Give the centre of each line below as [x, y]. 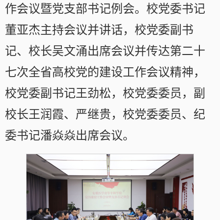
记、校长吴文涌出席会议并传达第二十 [105, 51]
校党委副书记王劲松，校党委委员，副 [105, 94]
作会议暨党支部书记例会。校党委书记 [105, 9]
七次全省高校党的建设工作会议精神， [105, 72]
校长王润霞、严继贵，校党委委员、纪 [105, 115]
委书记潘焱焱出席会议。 [70, 136]
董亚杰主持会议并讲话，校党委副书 [99, 30]
